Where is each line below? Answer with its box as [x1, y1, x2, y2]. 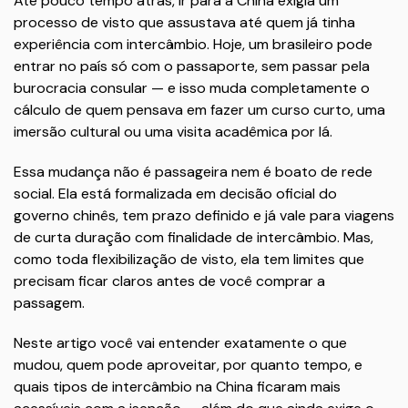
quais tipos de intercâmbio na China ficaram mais [14, 377, 341, 396]
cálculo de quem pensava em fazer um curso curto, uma [14, 100, 385, 119]
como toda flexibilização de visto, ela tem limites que [14, 250, 364, 269]
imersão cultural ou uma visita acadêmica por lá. [14, 122, 332, 141]
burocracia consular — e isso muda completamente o [14, 78, 370, 97]
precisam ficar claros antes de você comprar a [14, 271, 325, 291]
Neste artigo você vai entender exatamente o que [14, 333, 347, 352]
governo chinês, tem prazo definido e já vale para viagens [14, 206, 394, 225]
